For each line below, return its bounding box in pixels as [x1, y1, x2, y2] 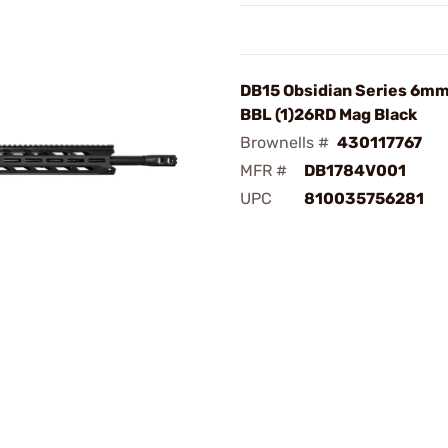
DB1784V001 [304, 161, 406, 180]
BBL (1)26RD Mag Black [240, 105, 417, 124]
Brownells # [240, 133, 329, 152]
